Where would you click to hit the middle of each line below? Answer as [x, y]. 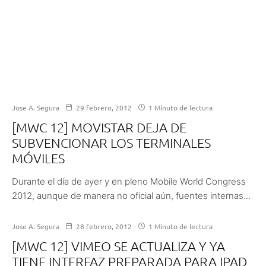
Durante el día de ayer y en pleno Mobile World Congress [129, 181]
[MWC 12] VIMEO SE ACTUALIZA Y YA [118, 246]
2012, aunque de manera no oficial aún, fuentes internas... [131, 195]
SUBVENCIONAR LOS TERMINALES [111, 142]
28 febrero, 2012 [104, 226]
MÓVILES [38, 158]
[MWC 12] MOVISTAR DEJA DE [99, 127]
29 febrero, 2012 [104, 107]
